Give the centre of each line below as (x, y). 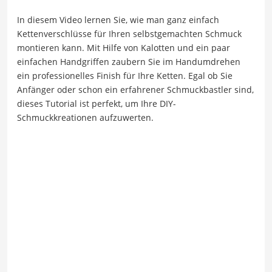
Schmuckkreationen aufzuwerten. (85, 118)
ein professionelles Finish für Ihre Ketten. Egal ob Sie (125, 76)
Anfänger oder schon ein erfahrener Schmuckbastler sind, (135, 90)
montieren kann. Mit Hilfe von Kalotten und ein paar (124, 48)
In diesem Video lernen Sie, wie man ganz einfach (118, 20)
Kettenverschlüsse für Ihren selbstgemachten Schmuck (129, 34)
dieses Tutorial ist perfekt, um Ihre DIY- (97, 104)
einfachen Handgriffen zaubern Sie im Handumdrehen (129, 62)
